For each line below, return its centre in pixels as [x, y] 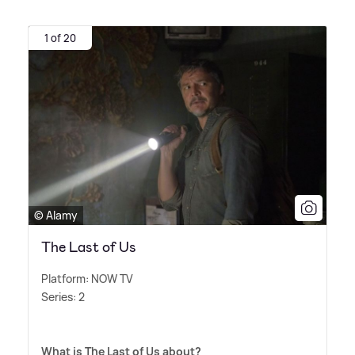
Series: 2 [63, 297]
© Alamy [56, 216]
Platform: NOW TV [87, 279]
